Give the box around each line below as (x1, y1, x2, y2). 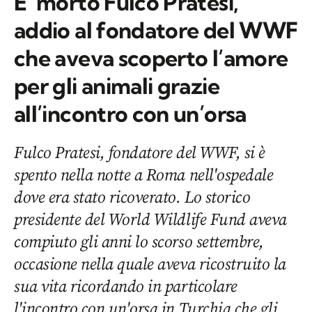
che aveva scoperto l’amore (14, 44, 288, 72)
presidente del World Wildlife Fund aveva (14, 208, 287, 231)
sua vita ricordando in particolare (14, 274, 237, 298)
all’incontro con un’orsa (14, 100, 247, 128)
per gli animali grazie (14, 72, 219, 100)
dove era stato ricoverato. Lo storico (14, 185, 251, 209)
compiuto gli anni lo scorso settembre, (14, 230, 264, 253)
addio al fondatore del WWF (14, 16, 298, 45)
